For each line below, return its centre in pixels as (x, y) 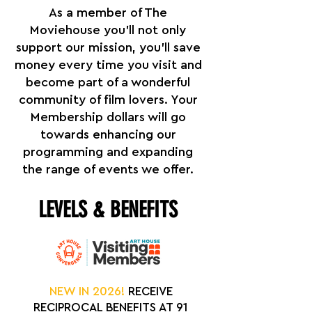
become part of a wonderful (108, 82)
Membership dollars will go (108, 117)
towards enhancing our (108, 134)
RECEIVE (150, 291)
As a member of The (108, 13)
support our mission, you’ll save (108, 47)
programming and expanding (108, 152)
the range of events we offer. (108, 169)
